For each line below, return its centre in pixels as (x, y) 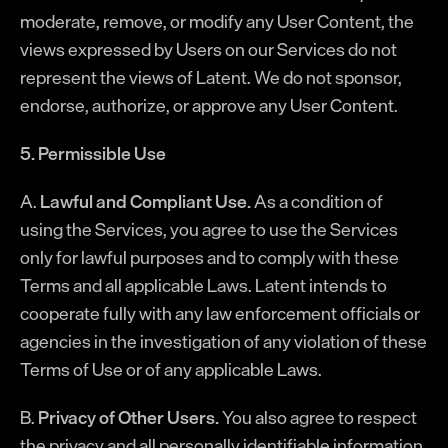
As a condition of (317, 201)
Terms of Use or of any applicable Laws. (171, 369)
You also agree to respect (318, 417)
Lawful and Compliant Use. (145, 201)
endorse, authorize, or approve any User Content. (209, 105)
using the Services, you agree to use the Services (209, 229)
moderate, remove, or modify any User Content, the (217, 21)
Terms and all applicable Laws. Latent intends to (203, 285)
